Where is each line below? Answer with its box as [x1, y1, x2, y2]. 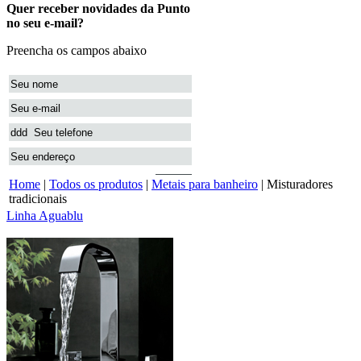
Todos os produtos [49, 177, 143, 191]
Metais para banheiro [151, 177, 258, 191]
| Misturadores [258, 177, 333, 191]
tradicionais [9, 192, 67, 205]
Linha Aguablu [6, 209, 83, 222]
